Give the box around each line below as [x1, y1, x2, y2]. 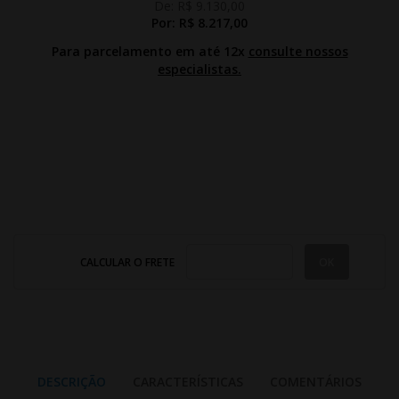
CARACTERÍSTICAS [133, 373, 243, 391]
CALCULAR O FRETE [79, 254, 177, 270]
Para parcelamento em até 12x [51, 43, 248, 60]
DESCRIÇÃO [37, 373, 106, 391]
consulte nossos [248, 43, 348, 60]
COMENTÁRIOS [270, 373, 362, 391]
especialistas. [158, 61, 241, 77]
